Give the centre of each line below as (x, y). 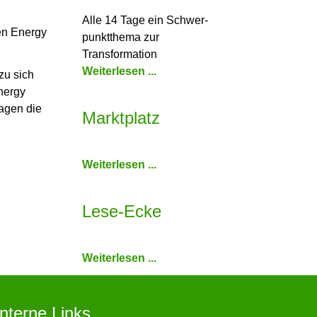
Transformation (120, 54)
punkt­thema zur (121, 37)
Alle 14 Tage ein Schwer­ (145, 20)
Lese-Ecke (122, 211)
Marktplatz (121, 118)
